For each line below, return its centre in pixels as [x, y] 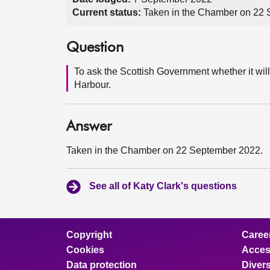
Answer [89, 127]
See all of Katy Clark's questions [163, 186]
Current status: [107, 12]
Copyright [89, 235]
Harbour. [93, 85]
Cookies [85, 250]
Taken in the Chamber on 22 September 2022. [165, 150]
